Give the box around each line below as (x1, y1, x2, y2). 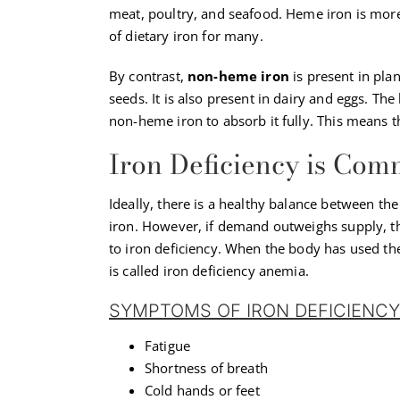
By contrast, (109, 66, 187, 85)
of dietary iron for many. (109, 26, 263, 45)
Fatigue (145, 336, 191, 354)
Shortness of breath (145, 358, 268, 377)
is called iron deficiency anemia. (109, 261, 309, 279)
